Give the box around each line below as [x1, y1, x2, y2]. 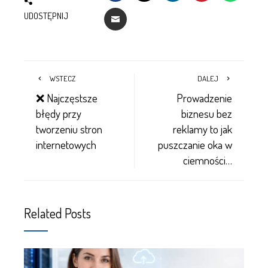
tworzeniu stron [36, 122, 102, 136]
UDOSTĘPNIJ [24, 9, 68, 22]
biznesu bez [181, 106, 232, 120]
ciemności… [183, 153, 232, 167]
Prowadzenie [176, 91, 232, 105]
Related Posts [24, 205, 91, 221]
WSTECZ [50, 74, 75, 83]
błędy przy [36, 106, 81, 120]
